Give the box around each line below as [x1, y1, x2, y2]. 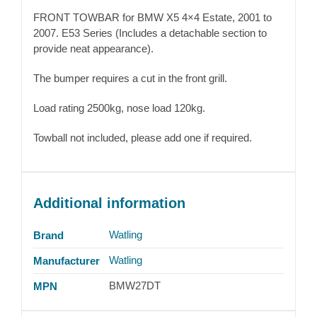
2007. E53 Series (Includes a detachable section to [33, 27, 267, 40]
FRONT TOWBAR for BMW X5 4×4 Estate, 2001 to [33, 11, 272, 24]
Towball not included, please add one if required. [33, 132, 252, 144]
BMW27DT [108, 279, 161, 292]
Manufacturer [33, 255, 100, 267]
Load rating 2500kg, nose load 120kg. [33, 102, 205, 115]
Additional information [33, 195, 185, 212]
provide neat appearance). [33, 42, 154, 55]
